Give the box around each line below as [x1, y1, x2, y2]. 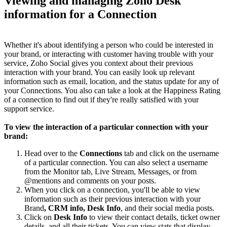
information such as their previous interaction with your [24, 194, 201, 203]
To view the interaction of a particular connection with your [4, 122, 208, 131]
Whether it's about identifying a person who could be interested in [4, 40, 213, 49]
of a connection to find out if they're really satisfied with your [4, 95, 199, 104]
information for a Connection [4, 7, 157, 21]
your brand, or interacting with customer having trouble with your [4, 49, 213, 58]
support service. [4, 104, 54, 113]
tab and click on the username [122, 148, 219, 158]
